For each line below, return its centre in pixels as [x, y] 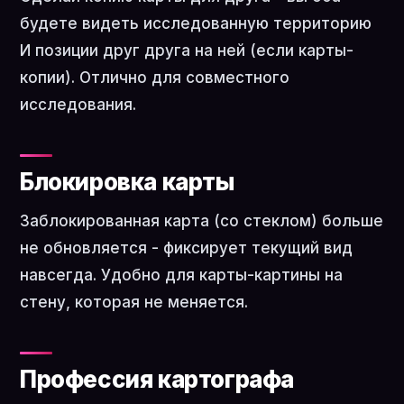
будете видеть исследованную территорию [196, 23]
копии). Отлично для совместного [155, 78]
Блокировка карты [127, 182]
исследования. [78, 105]
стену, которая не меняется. [134, 302]
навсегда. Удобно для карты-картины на [181, 275]
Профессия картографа [157, 379]
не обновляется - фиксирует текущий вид [186, 248]
